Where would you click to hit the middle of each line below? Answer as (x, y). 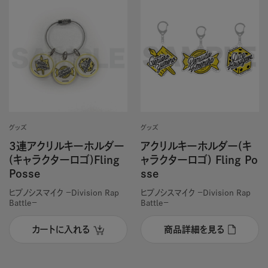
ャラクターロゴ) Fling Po (199, 159)
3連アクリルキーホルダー (66, 146)
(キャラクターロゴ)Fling (64, 159)
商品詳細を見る (194, 229)
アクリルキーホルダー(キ (196, 146)
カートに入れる (61, 229)
